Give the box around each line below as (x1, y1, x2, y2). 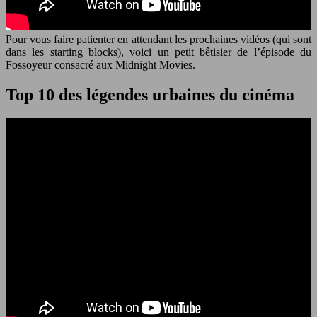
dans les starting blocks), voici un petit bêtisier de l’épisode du (6, 45, 311, 58)
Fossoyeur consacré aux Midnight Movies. (6, 58, 195, 71)
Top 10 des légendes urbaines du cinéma (6, 85, 294, 104)
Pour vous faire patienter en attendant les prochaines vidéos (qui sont (6, 33, 311, 45)
